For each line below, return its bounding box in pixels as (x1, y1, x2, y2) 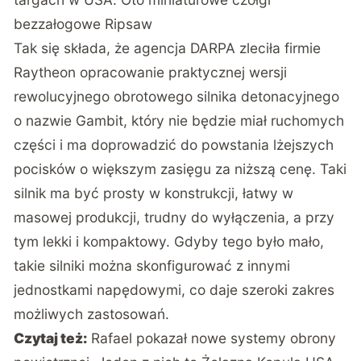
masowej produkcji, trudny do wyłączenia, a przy (14, 208, 335, 226)
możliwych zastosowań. (14, 305, 170, 322)
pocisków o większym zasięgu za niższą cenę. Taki (14, 160, 347, 177)
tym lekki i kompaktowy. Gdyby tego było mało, (14, 232, 325, 250)
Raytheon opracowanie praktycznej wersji (14, 63, 288, 81)
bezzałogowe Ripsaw (14, 15, 153, 32)
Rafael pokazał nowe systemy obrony (91, 329, 337, 346)
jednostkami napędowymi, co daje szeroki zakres (14, 280, 335, 298)
